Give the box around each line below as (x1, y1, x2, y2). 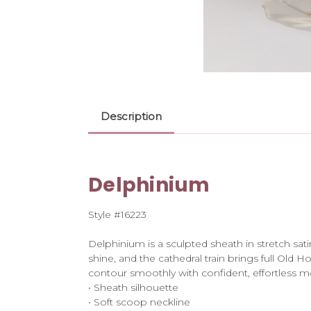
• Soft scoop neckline (88, 295, 190, 308)
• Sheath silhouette (88, 280, 178, 294)
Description (100, 109, 162, 123)
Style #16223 (88, 208, 146, 221)
